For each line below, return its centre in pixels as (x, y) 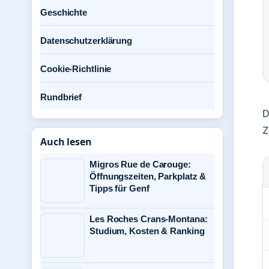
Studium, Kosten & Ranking (147, 231)
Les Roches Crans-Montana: (149, 219)
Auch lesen (66, 142)
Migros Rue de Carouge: (140, 164)
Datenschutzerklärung (86, 41)
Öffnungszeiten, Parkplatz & (148, 176)
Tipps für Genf (119, 188)
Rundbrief (61, 97)
